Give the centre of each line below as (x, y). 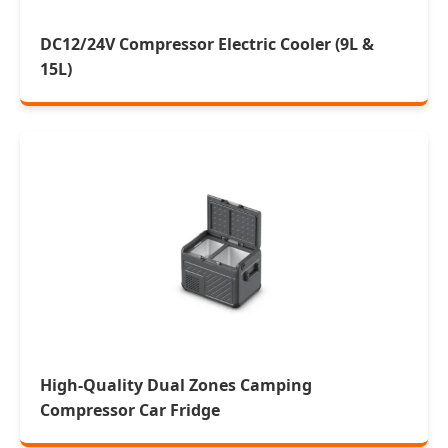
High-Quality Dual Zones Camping (176, 385)
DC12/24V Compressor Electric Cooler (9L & (207, 44)
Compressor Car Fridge (130, 410)
